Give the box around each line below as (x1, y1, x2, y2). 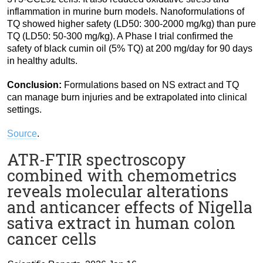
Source (7, 129, 37, 139)
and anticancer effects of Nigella (7, 197, 252, 218)
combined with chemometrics (7, 165, 237, 186)
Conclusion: (7, 80, 64, 90)
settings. (7, 104, 42, 115)
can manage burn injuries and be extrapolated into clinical (7, 92, 247, 103)
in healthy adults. (7, 56, 77, 66)
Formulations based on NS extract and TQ (64, 80, 239, 90)
